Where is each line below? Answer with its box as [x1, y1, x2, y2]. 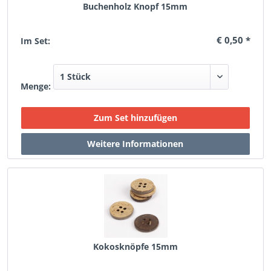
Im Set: [21, 35, 51, 47]
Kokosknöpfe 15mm [93, 241, 178, 252]
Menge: [21, 80, 51, 92]
